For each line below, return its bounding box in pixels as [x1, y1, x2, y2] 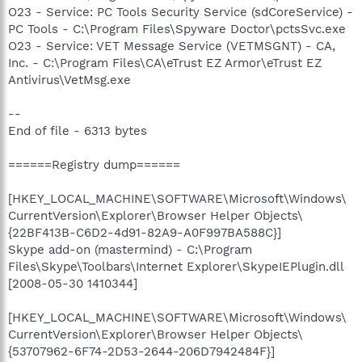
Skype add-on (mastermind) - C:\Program [8, 242, 252, 257]
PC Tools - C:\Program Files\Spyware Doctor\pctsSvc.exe [8, 21, 346, 36]
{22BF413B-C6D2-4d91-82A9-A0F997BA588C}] [8, 225, 281, 240]
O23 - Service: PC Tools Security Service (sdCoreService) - [8, 4, 353, 19]
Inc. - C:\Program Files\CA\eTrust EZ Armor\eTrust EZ [8, 55, 322, 70]
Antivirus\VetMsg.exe [8, 72, 131, 87]
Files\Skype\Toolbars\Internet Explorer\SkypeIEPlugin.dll [8, 259, 343, 274]
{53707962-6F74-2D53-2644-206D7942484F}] [8, 343, 275, 359]
